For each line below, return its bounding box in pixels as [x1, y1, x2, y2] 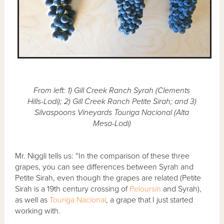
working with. [15, 205, 61, 216]
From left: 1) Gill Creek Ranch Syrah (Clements [33, 85, 190, 95]
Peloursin [129, 183, 161, 194]
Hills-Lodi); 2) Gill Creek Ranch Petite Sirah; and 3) [27, 96, 196, 106]
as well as [15, 194, 50, 205]
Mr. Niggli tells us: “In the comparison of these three [15, 150, 190, 161]
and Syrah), [161, 183, 202, 194]
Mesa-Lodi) [92, 118, 131, 128]
